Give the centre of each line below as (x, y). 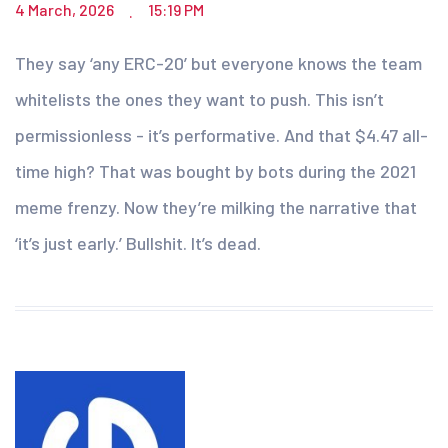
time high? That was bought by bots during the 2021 (215, 171)
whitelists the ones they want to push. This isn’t (199, 99)
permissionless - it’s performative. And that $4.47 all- (221, 135)
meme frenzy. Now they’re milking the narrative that (216, 207)
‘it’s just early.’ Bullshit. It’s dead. (138, 243)
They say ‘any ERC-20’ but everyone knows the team (218, 63)
